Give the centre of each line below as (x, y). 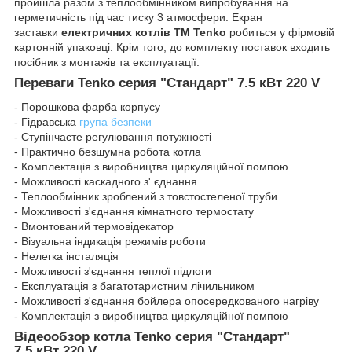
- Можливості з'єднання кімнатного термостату (134, 212)
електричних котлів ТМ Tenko (144, 33)
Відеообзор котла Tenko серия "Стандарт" (152, 337)
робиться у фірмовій (280, 33)
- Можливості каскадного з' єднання (106, 182)
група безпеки (115, 122)
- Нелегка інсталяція (66, 257)
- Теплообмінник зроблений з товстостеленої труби (146, 197)
